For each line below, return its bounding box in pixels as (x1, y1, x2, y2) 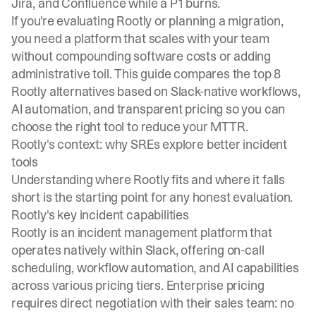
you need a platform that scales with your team (11, 30, 269, 47)
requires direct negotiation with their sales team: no (11, 294, 294, 312)
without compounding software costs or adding (11, 47, 272, 65)
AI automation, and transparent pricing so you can (11, 100, 286, 118)
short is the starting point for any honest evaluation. (11, 188, 293, 206)
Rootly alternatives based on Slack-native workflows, (11, 83, 300, 100)
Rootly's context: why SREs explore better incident (11, 135, 288, 153)
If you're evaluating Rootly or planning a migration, (11, 12, 284, 30)
